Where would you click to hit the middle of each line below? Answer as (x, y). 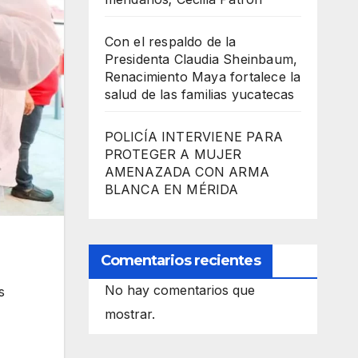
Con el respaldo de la (170, 42)
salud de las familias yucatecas (199, 95)
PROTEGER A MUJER (173, 155)
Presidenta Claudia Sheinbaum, (201, 60)
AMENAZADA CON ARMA (187, 172)
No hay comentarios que (179, 290)
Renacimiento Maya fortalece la (203, 77)
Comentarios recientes (180, 261)
